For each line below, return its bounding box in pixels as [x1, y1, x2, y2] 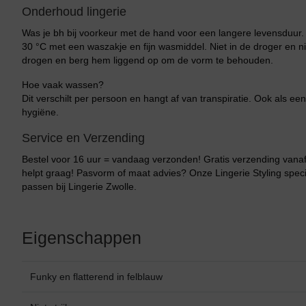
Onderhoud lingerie [22, 5, 126, 18]
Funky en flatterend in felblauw [30, 271, 163, 282]
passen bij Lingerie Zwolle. [22, 181, 137, 192]
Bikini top [7, 270, 52, 281]
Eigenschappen [22, 228, 141, 247]
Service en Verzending [22, 131, 145, 145]
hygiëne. [22, 107, 59, 117]
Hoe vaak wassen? [22, 79, 104, 90]
